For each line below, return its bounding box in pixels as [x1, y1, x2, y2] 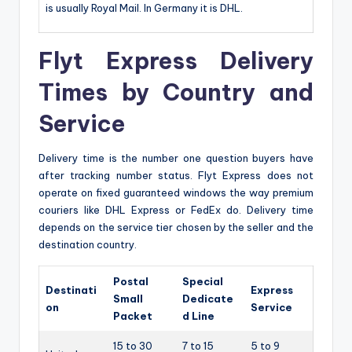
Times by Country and [38, 77, 313, 107]
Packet [113, 309, 152, 322]
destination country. [38, 237, 137, 251]
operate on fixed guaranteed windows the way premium [38, 185, 313, 199]
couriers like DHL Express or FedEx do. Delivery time [38, 203, 313, 216]
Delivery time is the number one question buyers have [38, 151, 313, 164]
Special [182, 274, 223, 288]
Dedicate [182, 291, 233, 305]
